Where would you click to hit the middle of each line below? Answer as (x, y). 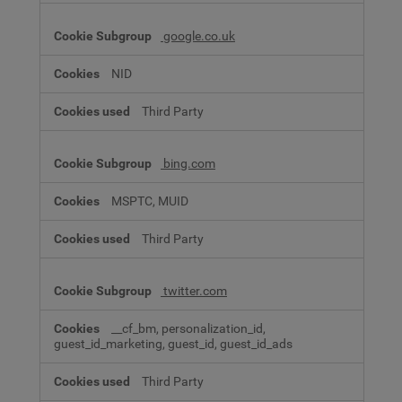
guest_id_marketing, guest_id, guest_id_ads (173, 344)
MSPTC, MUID (150, 201)
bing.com (188, 163)
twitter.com (194, 291)
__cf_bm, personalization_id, (188, 328)
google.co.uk (198, 36)
